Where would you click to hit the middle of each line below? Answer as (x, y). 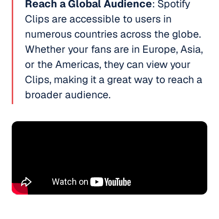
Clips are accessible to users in (98, 19)
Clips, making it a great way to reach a (114, 79)
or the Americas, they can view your (108, 64)
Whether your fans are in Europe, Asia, (114, 49)
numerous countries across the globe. (113, 34)
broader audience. (68, 94)
